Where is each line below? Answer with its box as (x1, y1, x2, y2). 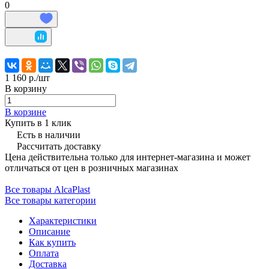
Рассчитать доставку (17, 141, 101, 151)
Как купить (29, 237, 76, 247)
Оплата (29, 247, 59, 258)
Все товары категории (5, 195, 96, 205)
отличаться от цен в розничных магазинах (5, 162, 178, 173)
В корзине (5, 106, 46, 117)
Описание (29, 226, 70, 237)
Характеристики (29, 215, 97, 226)
